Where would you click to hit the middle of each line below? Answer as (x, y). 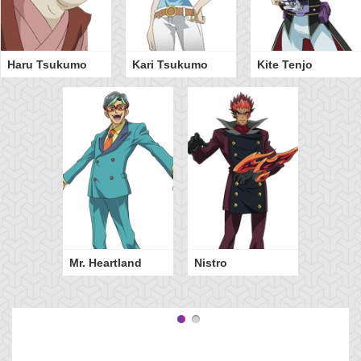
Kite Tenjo (284, 65)
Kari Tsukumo (170, 65)
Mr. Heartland (106, 263)
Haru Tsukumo (47, 65)
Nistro (211, 263)
